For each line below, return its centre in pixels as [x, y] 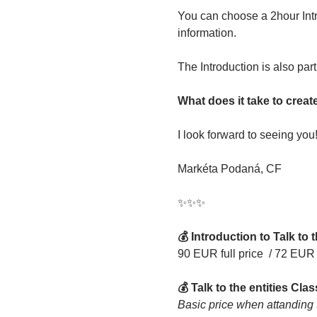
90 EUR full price [221, 254]
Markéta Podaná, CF [229, 169]
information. [207, 33]
